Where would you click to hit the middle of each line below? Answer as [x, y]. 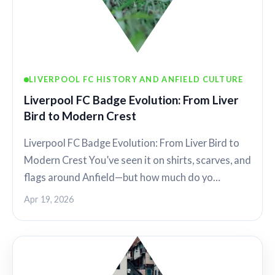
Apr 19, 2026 [49, 199]
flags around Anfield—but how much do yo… [122, 177]
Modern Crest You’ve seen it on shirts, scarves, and [137, 160]
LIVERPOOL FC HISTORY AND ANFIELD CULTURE [136, 79]
